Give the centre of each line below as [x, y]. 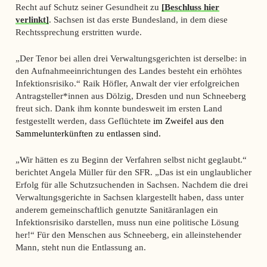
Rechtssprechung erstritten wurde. [78, 32]
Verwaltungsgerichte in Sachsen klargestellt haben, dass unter [129, 197]
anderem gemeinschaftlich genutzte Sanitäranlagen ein [117, 209]
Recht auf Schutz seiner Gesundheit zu [88, 7]
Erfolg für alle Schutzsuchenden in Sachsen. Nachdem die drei [131, 184]
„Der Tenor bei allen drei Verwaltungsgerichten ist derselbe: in [131, 58]
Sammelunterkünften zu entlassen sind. [88, 133]
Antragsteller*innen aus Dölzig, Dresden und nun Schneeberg [131, 95]
